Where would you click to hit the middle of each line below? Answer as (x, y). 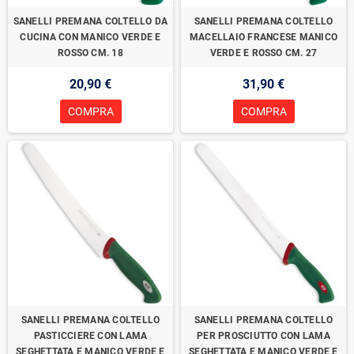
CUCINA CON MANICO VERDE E (90, 37)
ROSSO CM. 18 (90, 53)
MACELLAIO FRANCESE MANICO (263, 37)
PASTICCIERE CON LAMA (90, 336)
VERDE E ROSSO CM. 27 (264, 53)
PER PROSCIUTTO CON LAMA (264, 336)
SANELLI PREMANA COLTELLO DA (90, 21)
